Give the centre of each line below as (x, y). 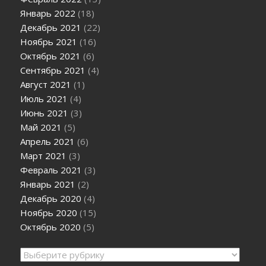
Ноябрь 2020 (49, 213)
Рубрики (38, 254)
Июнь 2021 (45, 113)
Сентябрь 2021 (53, 70)
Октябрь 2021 (51, 56)
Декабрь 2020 (51, 199)
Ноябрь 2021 (49, 42)
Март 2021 (44, 156)
